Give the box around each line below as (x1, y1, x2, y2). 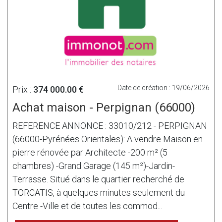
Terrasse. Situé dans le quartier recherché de (12, 173, 184, 184)
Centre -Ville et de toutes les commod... (12, 200, 162, 211)
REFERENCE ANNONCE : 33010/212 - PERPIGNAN (12, 120, 207, 131)
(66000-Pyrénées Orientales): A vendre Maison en (12, 133, 203, 144)
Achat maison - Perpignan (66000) (12, 100, 195, 114)
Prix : (12, 84, 33, 95)
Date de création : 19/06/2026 (117, 83, 210, 92)
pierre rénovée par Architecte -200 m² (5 (12, 147, 167, 158)
